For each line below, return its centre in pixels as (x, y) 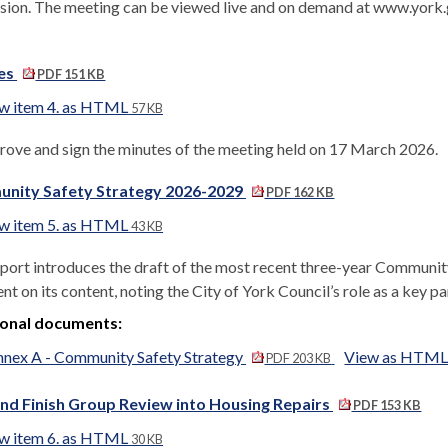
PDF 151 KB (70, 74)
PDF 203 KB (298, 358)
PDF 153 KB (386, 405)
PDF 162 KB (299, 192)
